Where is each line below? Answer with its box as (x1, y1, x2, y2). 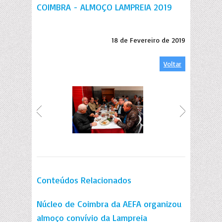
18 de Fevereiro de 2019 (111, 36, 185, 44)
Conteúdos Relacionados (37, 174, 131, 185)
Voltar (164, 59, 181, 68)
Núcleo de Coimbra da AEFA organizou (37, 198, 181, 209)
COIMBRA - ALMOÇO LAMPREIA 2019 (37, 1, 172, 12)
